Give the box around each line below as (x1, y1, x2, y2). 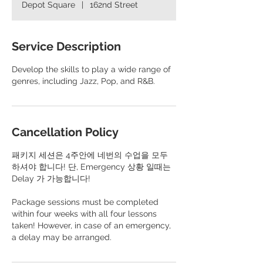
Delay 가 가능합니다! (12, 174, 90, 183)
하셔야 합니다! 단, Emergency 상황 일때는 (12, 162, 171, 171)
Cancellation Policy (12, 125, 119, 139)
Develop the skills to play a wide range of (12, 65, 171, 74)
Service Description (12, 39, 121, 53)
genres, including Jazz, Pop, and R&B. (12, 76, 155, 86)
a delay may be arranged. (12, 232, 112, 242)
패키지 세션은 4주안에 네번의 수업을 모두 (12, 150, 168, 160)
